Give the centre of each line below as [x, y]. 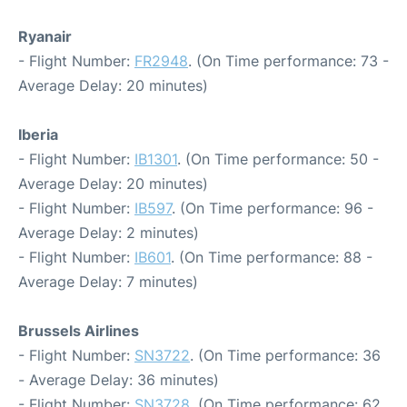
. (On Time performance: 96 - [273, 208]
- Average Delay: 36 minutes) [119, 379]
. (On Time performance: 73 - [288, 60]
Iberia [38, 134]
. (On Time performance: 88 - [272, 257]
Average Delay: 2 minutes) [109, 232]
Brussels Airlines [79, 330]
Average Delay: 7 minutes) [108, 281]
